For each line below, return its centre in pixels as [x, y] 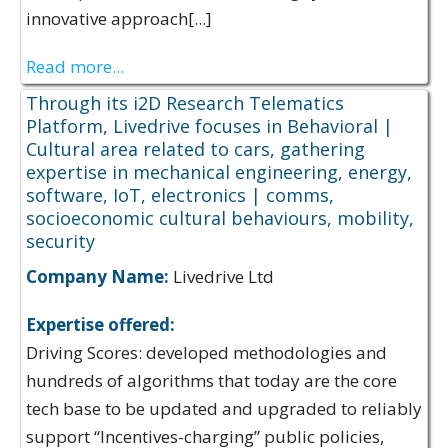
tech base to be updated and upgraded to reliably [224, 408]
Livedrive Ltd [221, 276]
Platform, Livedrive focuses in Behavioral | [209, 126]
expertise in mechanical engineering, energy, [219, 172]
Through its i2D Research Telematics [185, 103]
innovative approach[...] [119, 18]
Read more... [75, 66]
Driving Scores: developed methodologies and [206, 352]
